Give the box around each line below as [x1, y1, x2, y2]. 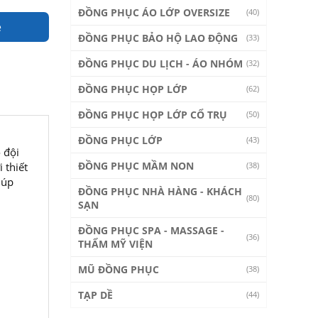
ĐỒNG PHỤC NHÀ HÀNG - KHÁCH [77, 185, 242, 198]
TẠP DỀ [77, 288, 113, 302]
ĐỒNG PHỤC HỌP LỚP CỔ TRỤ [77, 108, 227, 121]
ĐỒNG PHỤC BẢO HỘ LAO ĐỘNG [77, 31, 238, 45]
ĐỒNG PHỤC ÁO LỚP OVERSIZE [77, 6, 230, 19]
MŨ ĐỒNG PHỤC [77, 263, 159, 276]
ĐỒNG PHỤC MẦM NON [77, 159, 194, 172]
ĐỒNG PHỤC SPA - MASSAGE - [77, 224, 224, 237]
